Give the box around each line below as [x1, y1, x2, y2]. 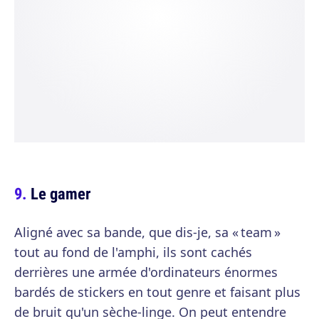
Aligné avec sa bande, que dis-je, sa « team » [14, 224, 281, 241]
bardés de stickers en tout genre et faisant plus [14, 283, 300, 300]
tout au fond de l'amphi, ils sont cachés [14, 244, 252, 261]
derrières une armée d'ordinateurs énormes [14, 263, 278, 281]
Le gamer [31, 182, 90, 204]
